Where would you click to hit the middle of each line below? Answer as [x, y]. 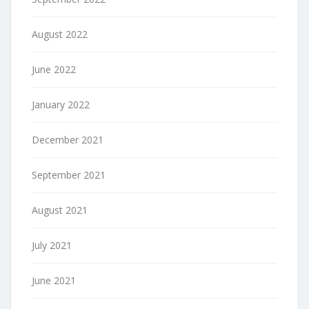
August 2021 [60, 210]
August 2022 [60, 34]
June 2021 [54, 280]
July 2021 [52, 245]
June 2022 [54, 69]
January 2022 [61, 104]
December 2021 [68, 139]
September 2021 [69, 175]
